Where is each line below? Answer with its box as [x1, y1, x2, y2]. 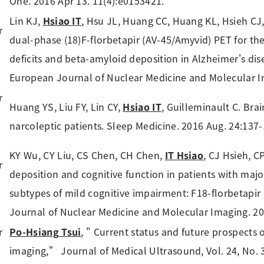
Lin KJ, [9, 14, 43, 28]
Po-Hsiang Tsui [9, 225, 81, 239]
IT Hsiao [164, 148, 204, 162]
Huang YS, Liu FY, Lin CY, [9, 100, 123, 114]
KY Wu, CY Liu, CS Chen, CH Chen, [9, 148, 165, 162]
